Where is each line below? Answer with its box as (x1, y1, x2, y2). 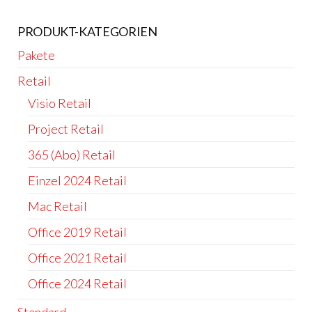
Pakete (17, 47, 55, 63)
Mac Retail (28, 198, 87, 214)
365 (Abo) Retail (28, 147, 116, 163)
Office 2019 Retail (28, 224, 127, 240)
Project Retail (28, 121, 104, 137)
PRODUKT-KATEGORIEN (17, 24, 157, 40)
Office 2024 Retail (28, 276, 127, 292)
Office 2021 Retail (28, 250, 127, 266)
